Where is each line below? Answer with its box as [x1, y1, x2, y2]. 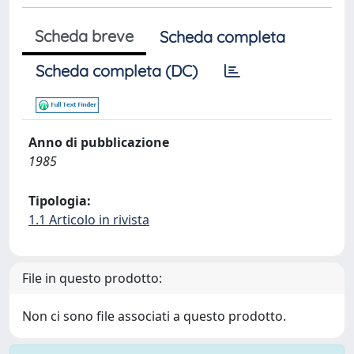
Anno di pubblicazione [28, 134, 169, 151]
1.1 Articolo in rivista [28, 211, 149, 228]
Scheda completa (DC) [36, 61, 198, 81]
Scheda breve [35, 26, 134, 46]
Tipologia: [28, 192, 91, 209]
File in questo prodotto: [22, 269, 162, 287]
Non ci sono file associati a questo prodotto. [22, 307, 286, 325]
